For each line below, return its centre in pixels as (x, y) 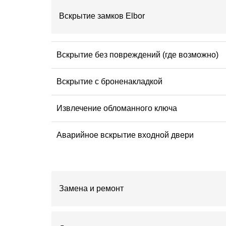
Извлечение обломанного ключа (117, 108)
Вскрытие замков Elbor (102, 16)
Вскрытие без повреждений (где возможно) (137, 55)
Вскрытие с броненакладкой (109, 82)
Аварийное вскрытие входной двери (125, 135)
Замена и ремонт (91, 189)
